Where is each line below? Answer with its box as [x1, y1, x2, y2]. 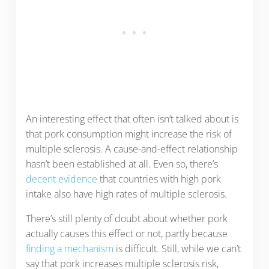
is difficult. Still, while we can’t [113, 241, 241, 255]
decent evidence [25, 172, 97, 186]
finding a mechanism [25, 241, 113, 255]
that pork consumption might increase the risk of [25, 127, 232, 141]
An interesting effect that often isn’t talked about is [25, 112, 238, 125]
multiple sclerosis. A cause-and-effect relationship [25, 142, 238, 156]
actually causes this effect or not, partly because [25, 226, 228, 240]
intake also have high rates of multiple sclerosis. [25, 187, 232, 201]
